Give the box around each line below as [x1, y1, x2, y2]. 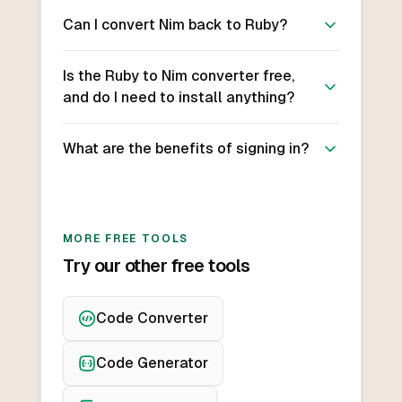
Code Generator [95, 354, 208, 372]
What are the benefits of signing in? [62, 140, 309, 158]
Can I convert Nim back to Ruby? [62, 16, 287, 34]
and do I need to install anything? [62, 89, 294, 107]
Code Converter [95, 310, 208, 328]
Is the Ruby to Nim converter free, [62, 67, 294, 85]
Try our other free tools [62, 256, 250, 276]
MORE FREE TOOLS [62, 232, 188, 246]
